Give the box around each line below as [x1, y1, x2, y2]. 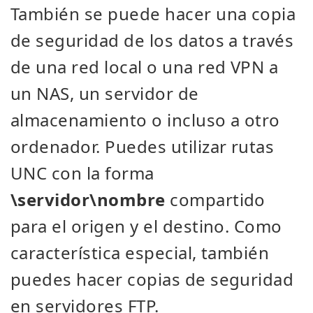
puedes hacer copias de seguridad [10, 268, 294, 291]
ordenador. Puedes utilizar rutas [10, 135, 275, 158]
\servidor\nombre [10, 188, 166, 211]
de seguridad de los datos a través [10, 29, 294, 52]
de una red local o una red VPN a [10, 55, 279, 78]
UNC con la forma [10, 161, 154, 184]
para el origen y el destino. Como [10, 214, 282, 238]
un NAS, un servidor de [10, 82, 199, 105]
